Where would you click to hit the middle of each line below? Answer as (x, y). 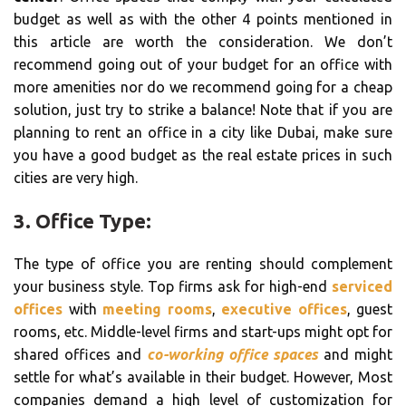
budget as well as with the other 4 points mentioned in (203, 19)
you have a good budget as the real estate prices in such (203, 155)
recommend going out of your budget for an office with (203, 64)
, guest (369, 309)
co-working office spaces (232, 354)
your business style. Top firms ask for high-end (173, 286)
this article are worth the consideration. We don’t (203, 41)
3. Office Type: (82, 220)
